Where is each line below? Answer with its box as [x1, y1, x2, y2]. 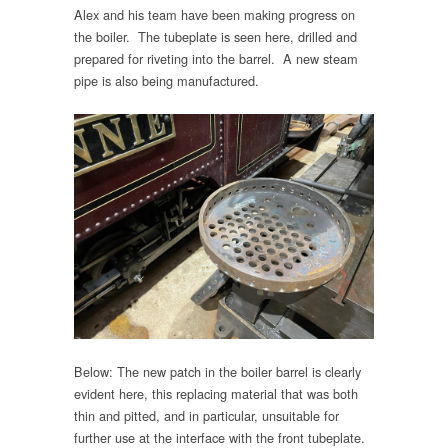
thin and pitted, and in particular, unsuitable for [74, 406, 339, 426]
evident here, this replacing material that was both [74, 384, 358, 404]
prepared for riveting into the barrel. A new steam [74, 48, 358, 68]
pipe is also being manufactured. [74, 70, 259, 90]
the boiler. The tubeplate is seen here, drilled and [74, 26, 357, 46]
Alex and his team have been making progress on [74, 4, 355, 24]
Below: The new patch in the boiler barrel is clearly [74, 362, 361, 382]
